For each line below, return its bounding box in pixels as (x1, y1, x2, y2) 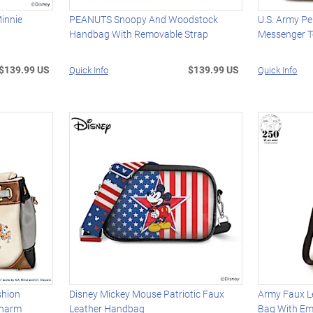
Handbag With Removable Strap (68, 27, 208, 41)
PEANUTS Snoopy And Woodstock (68, 13, 218, 27)
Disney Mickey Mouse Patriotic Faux (68, 287, 224, 301)
